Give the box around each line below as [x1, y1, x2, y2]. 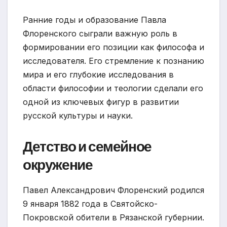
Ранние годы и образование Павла [23, 14, 166, 25]
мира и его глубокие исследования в [23, 69, 174, 80]
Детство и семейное [23, 136, 152, 157]
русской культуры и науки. [23, 110, 133, 121]
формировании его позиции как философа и [23, 42, 204, 52]
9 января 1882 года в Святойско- [23, 198, 158, 209]
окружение [23, 155, 93, 175]
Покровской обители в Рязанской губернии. [23, 212, 204, 222]
